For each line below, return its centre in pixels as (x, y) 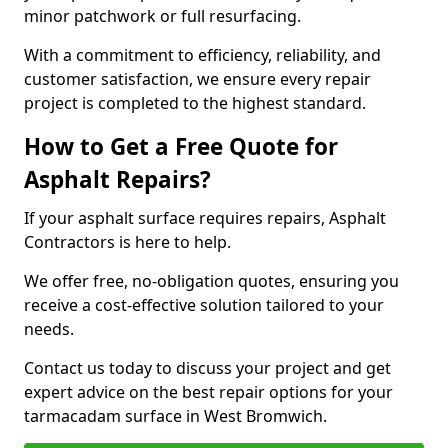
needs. (51, 329)
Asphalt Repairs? (117, 179)
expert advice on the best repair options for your (208, 392)
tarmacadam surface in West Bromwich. (175, 416)
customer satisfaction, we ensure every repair (197, 79)
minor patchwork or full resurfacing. (164, 16)
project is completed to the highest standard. (195, 103)
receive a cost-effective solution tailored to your (204, 305)
